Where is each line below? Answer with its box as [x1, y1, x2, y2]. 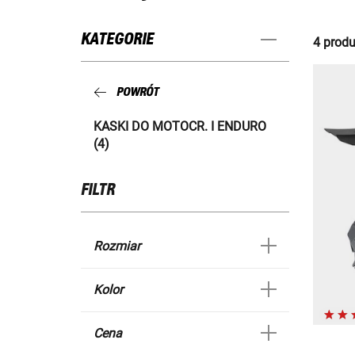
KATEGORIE [81, 31, 154, 49]
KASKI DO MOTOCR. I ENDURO [94, 118, 266, 134]
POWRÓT [116, 86, 158, 100]
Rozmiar [94, 238, 140, 254]
